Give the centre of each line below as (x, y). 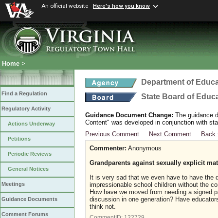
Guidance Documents (29, 199)
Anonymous (144, 148)
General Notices (28, 169)
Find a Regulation (24, 94)
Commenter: (108, 148)
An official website (65, 6)
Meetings (13, 184)
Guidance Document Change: (129, 115)
